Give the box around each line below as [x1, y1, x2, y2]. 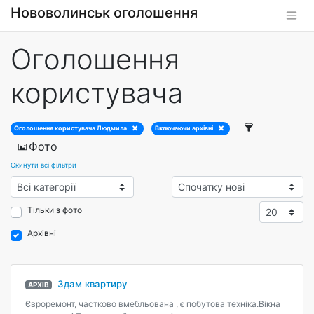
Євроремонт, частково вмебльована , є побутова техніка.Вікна [25, 299, 280, 310]
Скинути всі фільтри [11, 161, 76, 169]
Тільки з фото [27, 205, 82, 215]
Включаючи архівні [155, 124, 214, 132]
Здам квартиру [57, 278, 127, 289]
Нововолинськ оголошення [11, 4, 198, 21]
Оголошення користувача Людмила [14, 124, 128, 132]
